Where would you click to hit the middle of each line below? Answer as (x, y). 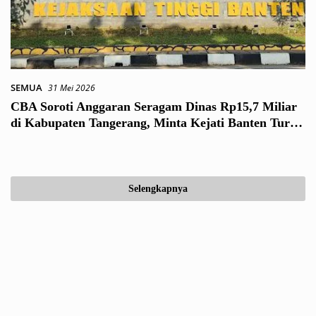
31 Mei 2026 (72, 88)
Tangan (31, 139)
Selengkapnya (158, 189)
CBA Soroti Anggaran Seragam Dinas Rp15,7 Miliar (154, 107)
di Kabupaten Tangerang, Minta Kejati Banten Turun (157, 123)
